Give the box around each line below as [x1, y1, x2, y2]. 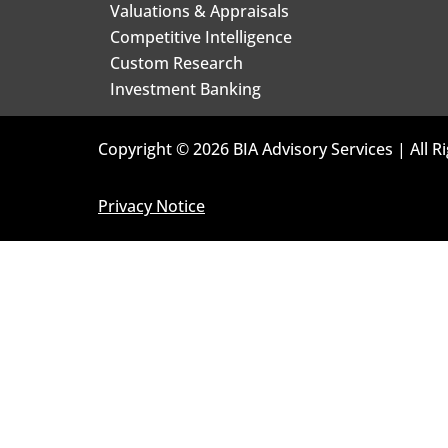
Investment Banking [110, 77, 261, 100]
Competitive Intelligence [110, 25, 292, 48]
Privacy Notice [98, 194, 205, 217]
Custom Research [110, 51, 243, 74]
